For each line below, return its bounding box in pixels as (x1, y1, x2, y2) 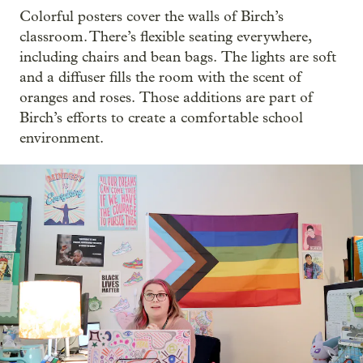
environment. (19, 129, 104, 147)
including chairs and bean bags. (19, 48, 217, 66)
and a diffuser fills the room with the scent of (19, 68, 301, 86)
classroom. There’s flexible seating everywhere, (19, 28, 311, 45)
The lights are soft (221, 48, 336, 66)
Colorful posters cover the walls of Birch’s (19, 7, 284, 25)
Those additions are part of (139, 88, 313, 106)
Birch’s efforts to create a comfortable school (19, 109, 303, 126)
